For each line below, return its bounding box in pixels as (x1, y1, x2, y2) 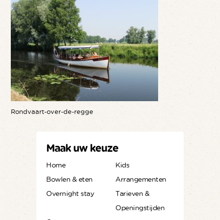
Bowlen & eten (46, 174, 93, 184)
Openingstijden (115, 203, 165, 212)
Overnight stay (46, 189, 94, 198)
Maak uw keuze (46, 140, 118, 155)
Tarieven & (115, 189, 149, 198)
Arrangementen (115, 174, 166, 184)
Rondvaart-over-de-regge (11, 107, 94, 115)
